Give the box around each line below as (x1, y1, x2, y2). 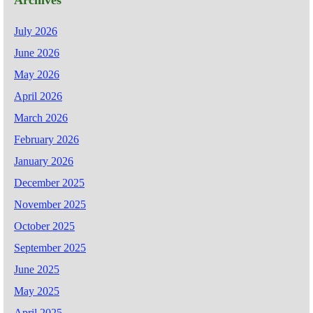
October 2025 (14, 220, 75, 233)
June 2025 (14, 263, 59, 276)
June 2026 (14, 47, 59, 59)
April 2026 (14, 90, 62, 103)
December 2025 (14, 177, 85, 189)
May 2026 (14, 68, 59, 81)
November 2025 (14, 198, 86, 211)
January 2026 (14, 155, 73, 168)
